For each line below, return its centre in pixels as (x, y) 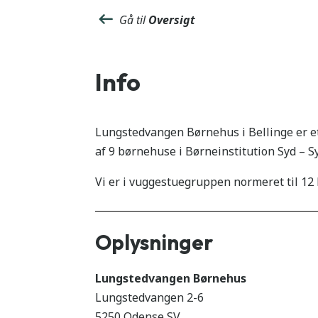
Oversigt (172, 20)
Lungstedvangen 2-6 (150, 297)
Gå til (133, 20)
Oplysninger (154, 242)
